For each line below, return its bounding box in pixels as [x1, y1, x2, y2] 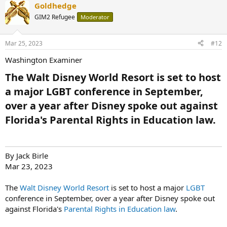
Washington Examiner [5, 54, 82, 65]
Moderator [81, 13, 109, 21]
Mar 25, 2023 [5, 39, 43, 48]
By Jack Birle [5, 150, 48, 161]
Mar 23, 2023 [5, 161, 53, 171]
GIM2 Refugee [34, 13, 75, 21]
